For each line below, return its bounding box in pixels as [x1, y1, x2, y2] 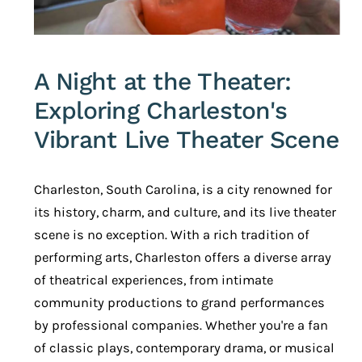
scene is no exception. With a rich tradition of [33, 226, 309, 242]
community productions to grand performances [33, 294, 325, 310]
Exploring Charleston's [33, 95, 288, 124]
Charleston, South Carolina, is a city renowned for [33, 181, 332, 197]
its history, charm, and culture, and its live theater [33, 204, 336, 220]
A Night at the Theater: [33, 66, 292, 95]
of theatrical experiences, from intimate [33, 271, 273, 288]
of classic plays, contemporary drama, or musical [33, 339, 335, 356]
